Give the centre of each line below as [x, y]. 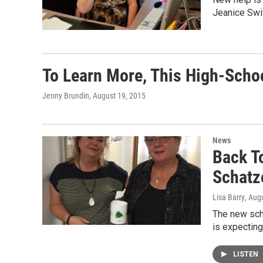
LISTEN [247, 254]
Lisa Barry [229, 198]
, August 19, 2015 [117, 96]
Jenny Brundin [66, 96]
